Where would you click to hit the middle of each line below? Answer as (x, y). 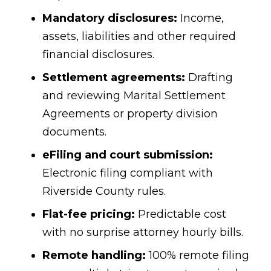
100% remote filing (198, 255)
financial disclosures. (98, 54)
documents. (74, 132)
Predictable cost (181, 214)
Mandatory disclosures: (110, 18)
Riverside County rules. (104, 191)
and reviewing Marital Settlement (134, 95)
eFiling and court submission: (128, 155)
